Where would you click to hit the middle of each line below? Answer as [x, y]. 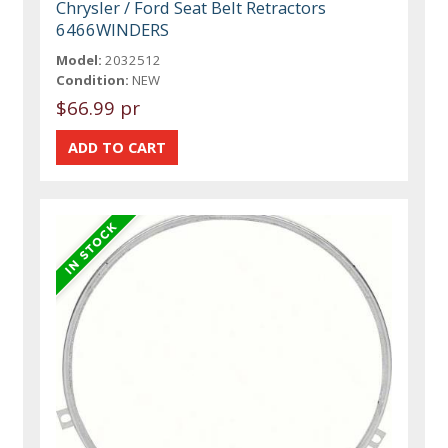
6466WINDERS [113, 30]
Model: [79, 60]
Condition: [93, 80]
